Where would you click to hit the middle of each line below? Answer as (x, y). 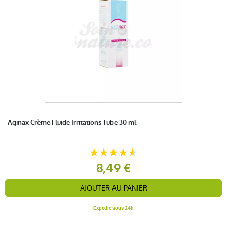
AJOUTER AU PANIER (113, 188)
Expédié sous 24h (113, 207)
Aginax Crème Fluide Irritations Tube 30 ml (72, 122)
